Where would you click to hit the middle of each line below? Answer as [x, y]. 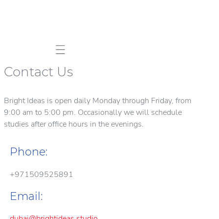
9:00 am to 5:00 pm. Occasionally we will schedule [93, 112]
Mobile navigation [87, 52]
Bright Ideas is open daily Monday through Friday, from [98, 101]
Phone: [29, 152]
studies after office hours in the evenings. [74, 124]
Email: [26, 196]
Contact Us [38, 72]
